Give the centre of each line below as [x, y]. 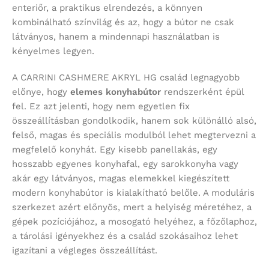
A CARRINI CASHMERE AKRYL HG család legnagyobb [126, 78]
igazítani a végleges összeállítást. [85, 251]
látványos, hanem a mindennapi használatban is [116, 37]
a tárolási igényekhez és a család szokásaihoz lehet [125, 236]
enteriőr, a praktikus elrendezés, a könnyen [107, 8]
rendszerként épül [202, 92]
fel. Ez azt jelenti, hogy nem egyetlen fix [101, 107]
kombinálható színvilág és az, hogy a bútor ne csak [123, 23]
